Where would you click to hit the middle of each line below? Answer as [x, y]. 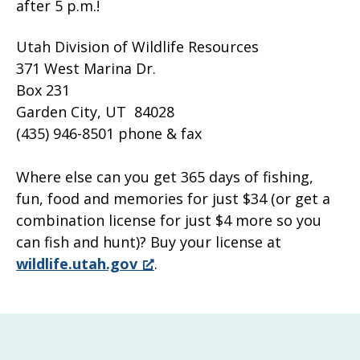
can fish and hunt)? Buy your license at [149, 241]
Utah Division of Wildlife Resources [137, 46]
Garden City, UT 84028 [95, 111]
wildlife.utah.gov [77, 263]
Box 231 [43, 90]
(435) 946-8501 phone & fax [109, 133]
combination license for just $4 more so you [169, 220]
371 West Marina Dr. [86, 68]
